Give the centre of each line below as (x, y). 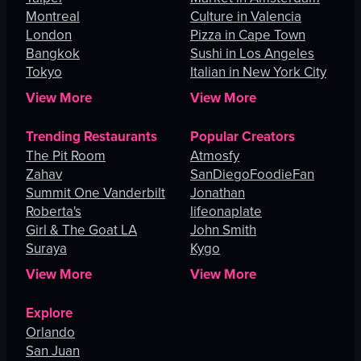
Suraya (46, 249)
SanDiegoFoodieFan (252, 175)
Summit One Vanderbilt (95, 193)
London (49, 35)
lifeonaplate (226, 212)
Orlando (50, 333)
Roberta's (54, 212)
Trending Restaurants (91, 137)
